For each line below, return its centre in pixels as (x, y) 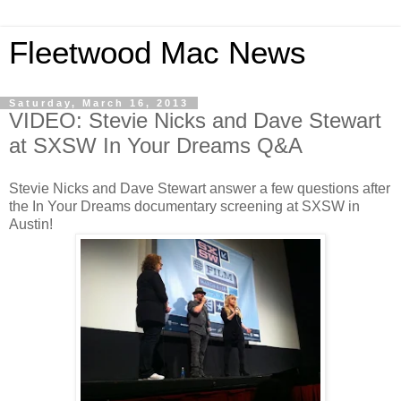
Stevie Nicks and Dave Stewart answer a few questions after (200, 188)
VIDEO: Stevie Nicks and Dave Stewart (195, 120)
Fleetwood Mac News (158, 53)
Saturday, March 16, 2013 (99, 103)
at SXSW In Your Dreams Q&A (156, 145)
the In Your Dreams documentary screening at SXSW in (184, 206)
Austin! (31, 224)
